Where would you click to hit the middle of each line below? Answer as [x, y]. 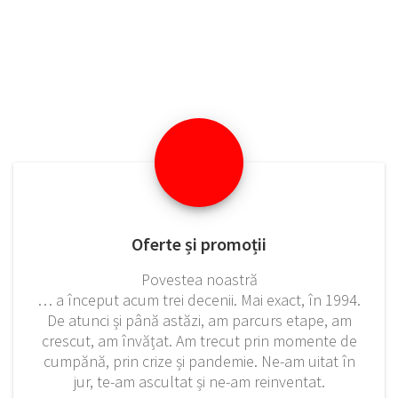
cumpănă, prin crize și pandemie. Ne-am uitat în [199, 361]
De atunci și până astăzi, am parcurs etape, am [199, 320]
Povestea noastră [199, 279]
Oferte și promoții [199, 243]
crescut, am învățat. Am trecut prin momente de [199, 340]
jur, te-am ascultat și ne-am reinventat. [199, 381]
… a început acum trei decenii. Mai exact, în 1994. [199, 299]
